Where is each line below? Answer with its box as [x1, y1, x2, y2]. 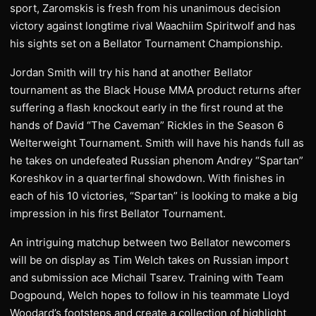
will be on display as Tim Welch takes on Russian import [10, 253, 288, 267]
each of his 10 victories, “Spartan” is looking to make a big [10, 189, 298, 202]
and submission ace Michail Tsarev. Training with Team [10, 271, 284, 284]
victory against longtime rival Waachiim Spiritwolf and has [10, 19, 296, 32]
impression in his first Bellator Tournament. [10, 207, 226, 220]
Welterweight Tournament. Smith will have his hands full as [10, 136, 304, 150]
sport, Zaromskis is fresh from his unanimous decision [10, 1, 281, 15]
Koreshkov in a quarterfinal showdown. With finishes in [10, 171, 285, 185]
